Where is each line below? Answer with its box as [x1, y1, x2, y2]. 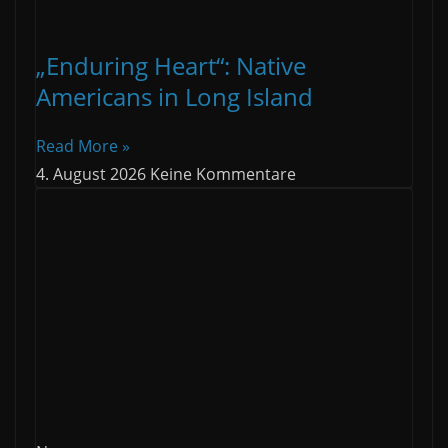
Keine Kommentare [150, 162, 296, 185]
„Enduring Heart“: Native [36, 48, 306, 82]
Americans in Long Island [36, 79, 313, 113]
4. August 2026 [36, 162, 150, 185]
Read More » [36, 134, 130, 157]
